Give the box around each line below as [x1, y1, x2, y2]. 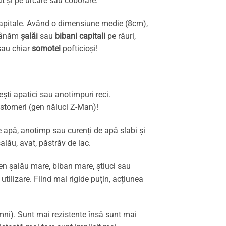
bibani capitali [55, 31, 105, 41]
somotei [32, 43, 61, 53]
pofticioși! [61, 43, 98, 53]
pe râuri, [105, 31, 136, 41]
